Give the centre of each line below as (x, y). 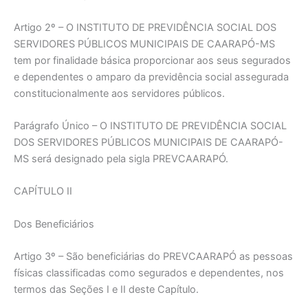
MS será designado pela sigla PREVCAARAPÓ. (121, 158)
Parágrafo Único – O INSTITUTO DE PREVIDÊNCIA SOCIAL (150, 125)
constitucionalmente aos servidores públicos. (119, 93)
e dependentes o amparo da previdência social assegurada (151, 77)
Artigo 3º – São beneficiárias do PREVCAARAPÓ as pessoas (153, 256)
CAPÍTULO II (43, 191)
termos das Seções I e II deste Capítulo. (106, 289)
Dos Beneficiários (54, 224)
